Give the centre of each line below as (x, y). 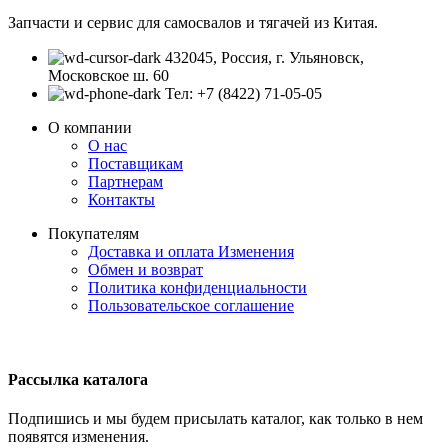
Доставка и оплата (153, 252)
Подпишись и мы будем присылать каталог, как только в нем (215, 418)
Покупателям (93, 234)
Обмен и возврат (145, 270)
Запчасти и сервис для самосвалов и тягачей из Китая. (193, 23)
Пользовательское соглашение (191, 306)
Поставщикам (135, 164)
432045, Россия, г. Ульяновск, (264, 58)
